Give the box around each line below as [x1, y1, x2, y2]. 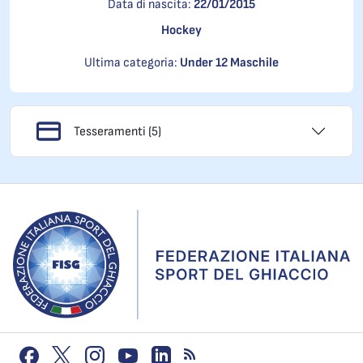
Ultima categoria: [84, 55, 180, 70]
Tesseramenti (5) [74, 123, 161, 139]
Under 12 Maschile [180, 55, 279, 70]
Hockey [161, 23, 202, 38]
